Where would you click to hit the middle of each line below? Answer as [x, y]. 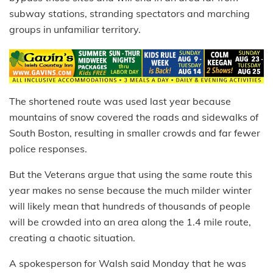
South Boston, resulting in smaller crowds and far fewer [135, 133]
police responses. [48, 148]
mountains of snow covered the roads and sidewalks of [134, 117]
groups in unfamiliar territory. [75, 30]
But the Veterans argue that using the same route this [131, 174]
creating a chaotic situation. [72, 237]
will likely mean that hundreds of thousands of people [130, 206]
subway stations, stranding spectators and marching [129, 14]
